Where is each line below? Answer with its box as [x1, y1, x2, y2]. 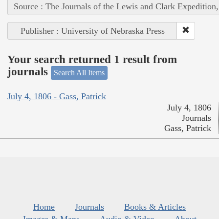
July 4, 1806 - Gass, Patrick [7, 91, 106, 102]
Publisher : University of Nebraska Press [20, 25, 165, 36]
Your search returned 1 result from [7, 53, 177, 66]
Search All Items [54, 68, 105, 77]
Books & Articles [124, 202, 186, 212]
